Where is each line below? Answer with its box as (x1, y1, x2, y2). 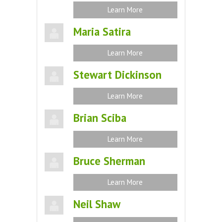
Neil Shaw (73, 197, 120, 211)
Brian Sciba (73, 111, 126, 125)
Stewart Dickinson (73, 67, 162, 82)
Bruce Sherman (73, 154, 145, 168)
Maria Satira (73, 24, 131, 39)
